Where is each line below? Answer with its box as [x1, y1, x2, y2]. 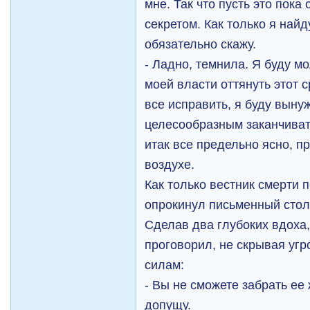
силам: [145, 257, 185, 272]
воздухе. [145, 157, 195, 172]
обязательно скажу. [145, 37, 257, 51]
